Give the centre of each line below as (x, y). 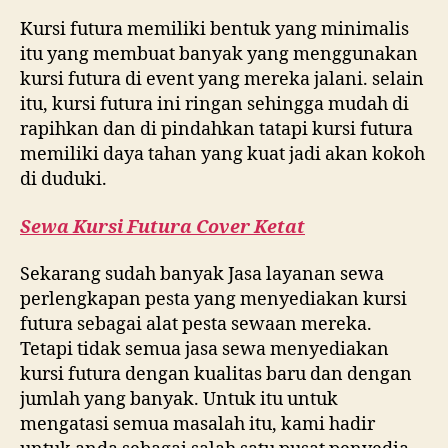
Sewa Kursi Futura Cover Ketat (162, 227)
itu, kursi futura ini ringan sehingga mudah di (214, 104)
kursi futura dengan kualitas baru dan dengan (216, 374)
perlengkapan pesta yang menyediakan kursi (213, 299)
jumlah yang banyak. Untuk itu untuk (179, 399)
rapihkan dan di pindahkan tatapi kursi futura (216, 129)
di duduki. (63, 179)
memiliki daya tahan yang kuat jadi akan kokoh (222, 154)
